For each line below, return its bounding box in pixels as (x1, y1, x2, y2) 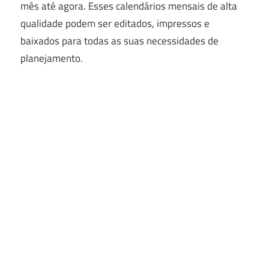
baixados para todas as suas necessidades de (20, 32, 219, 49)
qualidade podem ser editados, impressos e (20, 15, 210, 31)
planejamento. (20, 50, 83, 66)
